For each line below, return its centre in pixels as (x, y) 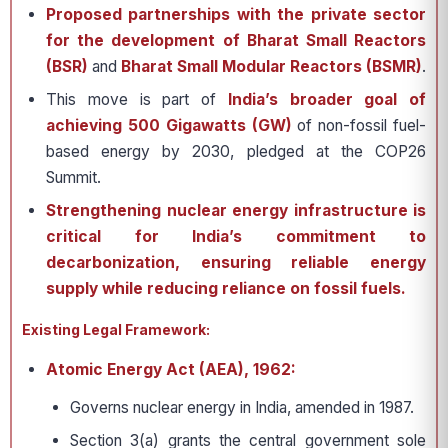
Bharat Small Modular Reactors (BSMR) (271, 66)
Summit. (73, 177)
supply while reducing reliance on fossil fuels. (226, 288)
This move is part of (137, 99)
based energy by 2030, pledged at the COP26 (236, 151)
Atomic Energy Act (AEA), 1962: (171, 369)
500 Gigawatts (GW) (209, 125)
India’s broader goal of (326, 99)
